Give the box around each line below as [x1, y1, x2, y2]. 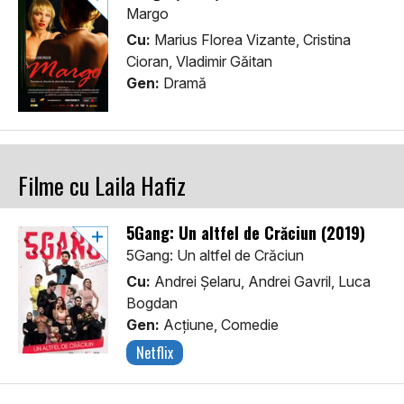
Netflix [136, 342, 173, 364]
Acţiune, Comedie [160, 316, 279, 335]
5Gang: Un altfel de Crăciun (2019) [126, 221, 365, 245]
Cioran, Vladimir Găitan [126, 52, 272, 71]
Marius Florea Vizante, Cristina [151, 31, 351, 50]
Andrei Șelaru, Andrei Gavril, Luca [151, 272, 371, 291]
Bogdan [126, 294, 178, 313]
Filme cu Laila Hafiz [18, 168, 186, 204]
